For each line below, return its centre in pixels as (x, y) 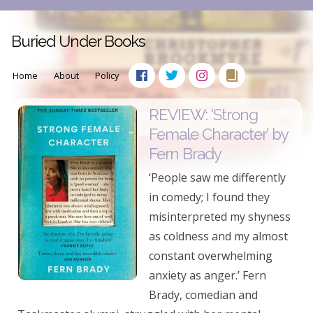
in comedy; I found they (209, 197)
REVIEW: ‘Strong (203, 115)
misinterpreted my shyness (220, 217)
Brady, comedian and (203, 295)
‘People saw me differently (217, 177)
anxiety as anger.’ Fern (208, 275)
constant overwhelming (211, 256)
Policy (107, 75)
